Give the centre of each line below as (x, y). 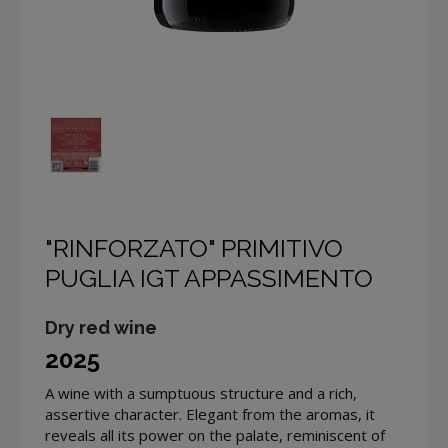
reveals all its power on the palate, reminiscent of (215, 435)
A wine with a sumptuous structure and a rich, (201, 393)
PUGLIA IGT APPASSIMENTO (209, 278)
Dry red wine (101, 328)
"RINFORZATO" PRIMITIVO (194, 248)
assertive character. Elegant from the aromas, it (210, 414)
